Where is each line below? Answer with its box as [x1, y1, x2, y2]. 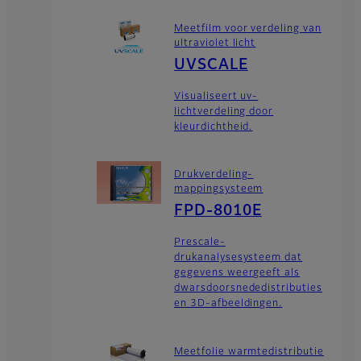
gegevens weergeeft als [174, 268, 301, 279]
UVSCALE [174, 57, 248, 73]
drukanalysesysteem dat [174, 253, 303, 263]
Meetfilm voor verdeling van [174, 23, 322, 34]
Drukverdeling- [174, 170, 254, 180]
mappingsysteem [174, 185, 263, 195]
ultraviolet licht [174, 38, 256, 48]
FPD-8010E [174, 204, 262, 219]
